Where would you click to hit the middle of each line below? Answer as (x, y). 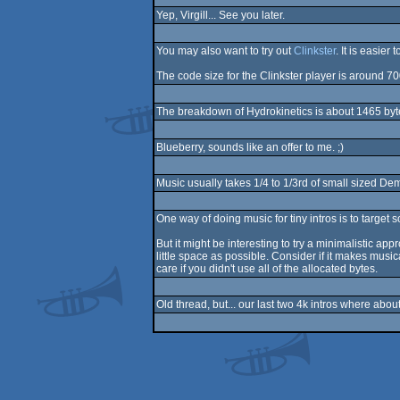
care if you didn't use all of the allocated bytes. (267, 269)
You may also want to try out (225, 51)
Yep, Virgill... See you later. (220, 15)
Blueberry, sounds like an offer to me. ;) (250, 147)
